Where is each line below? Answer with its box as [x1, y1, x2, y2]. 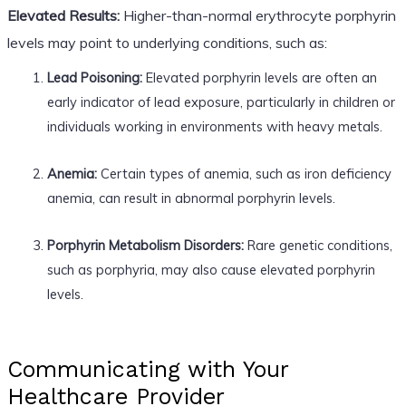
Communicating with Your [6, 355, 288, 382]
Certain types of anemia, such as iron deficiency [96, 164, 391, 182]
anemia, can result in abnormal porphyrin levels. [46, 188, 335, 207]
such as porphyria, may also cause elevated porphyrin [46, 260, 375, 278]
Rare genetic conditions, [243, 236, 392, 254]
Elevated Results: [6, 5, 120, 24]
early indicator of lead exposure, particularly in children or [46, 92, 395, 111]
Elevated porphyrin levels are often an [141, 68, 377, 86]
